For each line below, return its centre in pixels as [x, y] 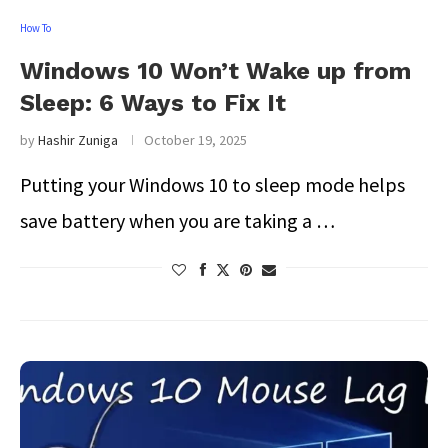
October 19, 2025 [195, 140]
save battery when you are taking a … [177, 220]
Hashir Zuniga [78, 140]
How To [35, 28]
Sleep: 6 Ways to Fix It [153, 103]
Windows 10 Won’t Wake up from [215, 71]
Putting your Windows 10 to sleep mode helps [212, 184]
